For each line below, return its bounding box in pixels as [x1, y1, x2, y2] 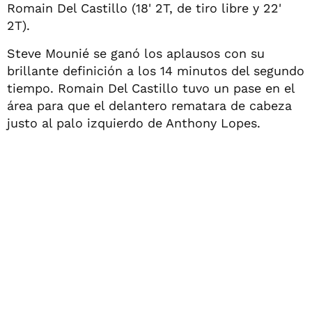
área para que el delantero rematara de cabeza [7, 98, 292, 113]
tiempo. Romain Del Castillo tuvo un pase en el [7, 81, 295, 95]
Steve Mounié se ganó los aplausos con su [7, 46, 265, 61]
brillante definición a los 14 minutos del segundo [7, 63, 304, 78]
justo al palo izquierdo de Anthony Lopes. [7, 116, 260, 130]
